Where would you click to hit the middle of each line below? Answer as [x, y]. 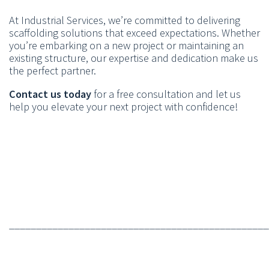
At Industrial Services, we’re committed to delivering [125, 20]
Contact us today [50, 94]
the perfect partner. [53, 70]
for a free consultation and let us [166, 94]
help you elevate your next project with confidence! [123, 106]
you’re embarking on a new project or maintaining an [126, 45]
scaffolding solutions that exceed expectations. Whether [134, 32]
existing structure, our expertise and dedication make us [134, 58]
